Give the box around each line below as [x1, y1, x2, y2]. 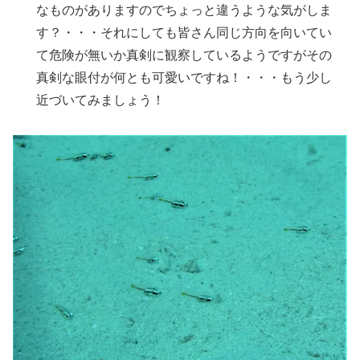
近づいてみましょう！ [36, 92, 166, 107]
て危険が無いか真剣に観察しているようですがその [36, 47, 333, 62]
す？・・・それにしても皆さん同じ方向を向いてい [36, 25, 333, 39]
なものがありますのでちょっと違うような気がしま [36, 2, 333, 17]
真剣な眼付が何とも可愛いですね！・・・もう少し [36, 70, 333, 84]
